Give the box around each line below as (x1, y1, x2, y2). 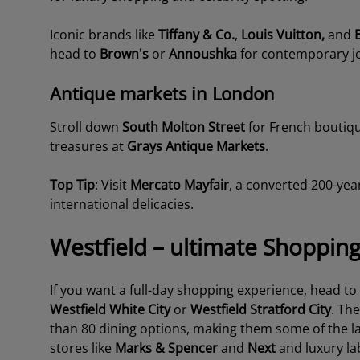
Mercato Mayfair (129, 176, 229, 194)
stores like (49, 339, 115, 357)
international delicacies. (49, 195, 194, 213)
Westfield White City (49, 301, 170, 318)
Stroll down (49, 118, 122, 136)
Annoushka (168, 45, 240, 63)
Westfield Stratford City (190, 301, 331, 318)
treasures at (49, 137, 127, 155)
